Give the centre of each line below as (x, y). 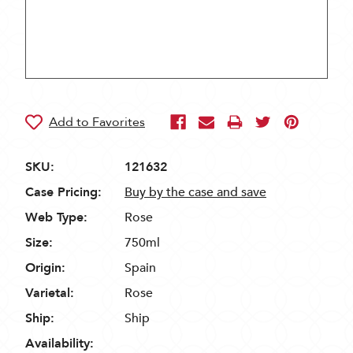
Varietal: (50, 293)
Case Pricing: (63, 192)
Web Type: (56, 217)
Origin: (45, 268)
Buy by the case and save (195, 192)
